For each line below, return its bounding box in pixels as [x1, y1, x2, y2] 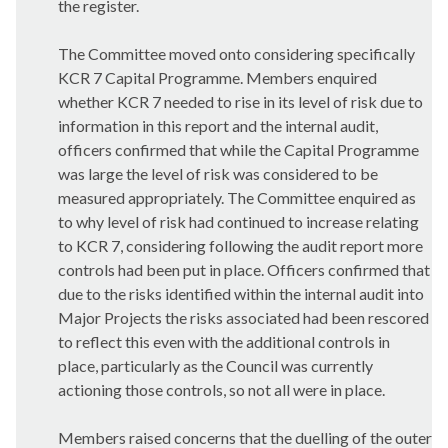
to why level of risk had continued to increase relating [58, 212, 419, 231]
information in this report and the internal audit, [58, 116, 378, 135]
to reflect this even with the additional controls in [58, 332, 390, 351]
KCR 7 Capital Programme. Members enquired [58, 68, 377, 87]
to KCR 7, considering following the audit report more [58, 236, 423, 255]
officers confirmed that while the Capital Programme [58, 140, 419, 159]
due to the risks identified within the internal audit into [58, 284, 424, 303]
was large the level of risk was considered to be [58, 164, 378, 183]
